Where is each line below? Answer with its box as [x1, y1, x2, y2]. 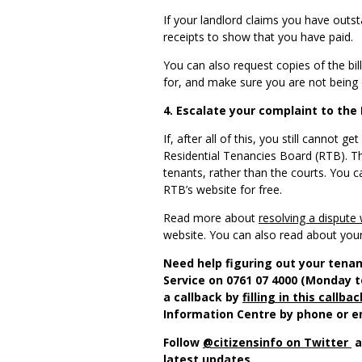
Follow [163, 335, 203, 351]
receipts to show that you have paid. [163, 29, 360, 45]
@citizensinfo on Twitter [203, 335, 348, 351]
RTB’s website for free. [163, 182, 288, 198]
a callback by [163, 289, 242, 305]
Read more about [163, 210, 259, 226]
